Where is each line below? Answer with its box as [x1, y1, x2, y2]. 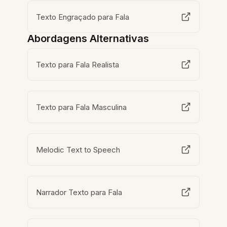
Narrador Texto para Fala [36, 187, 123, 197]
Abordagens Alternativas [27, 32, 149, 45]
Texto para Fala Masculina [36, 102, 127, 112]
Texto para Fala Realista [36, 59, 120, 69]
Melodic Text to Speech [36, 144, 121, 155]
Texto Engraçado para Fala [36, 12, 130, 22]
